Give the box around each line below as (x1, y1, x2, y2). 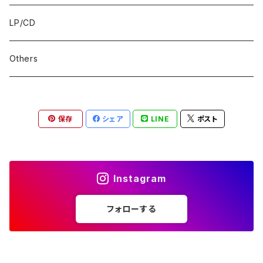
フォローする (107, 204, 156, 214)
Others (9, 53, 38, 63)
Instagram (113, 173, 167, 184)
